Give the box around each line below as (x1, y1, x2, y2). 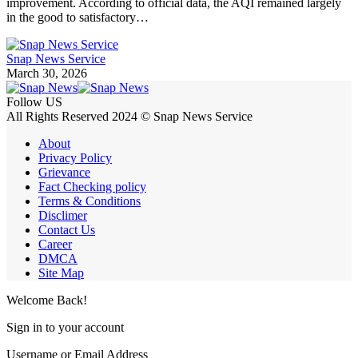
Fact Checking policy (38, 180, 146, 194)
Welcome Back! (6, 293, 87, 308)
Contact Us (38, 223, 95, 237)
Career (38, 237, 72, 252)
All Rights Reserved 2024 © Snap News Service (6, 109, 253, 124)
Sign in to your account (6, 320, 124, 335)
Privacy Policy (38, 151, 112, 165)
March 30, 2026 (6, 66, 87, 81)
